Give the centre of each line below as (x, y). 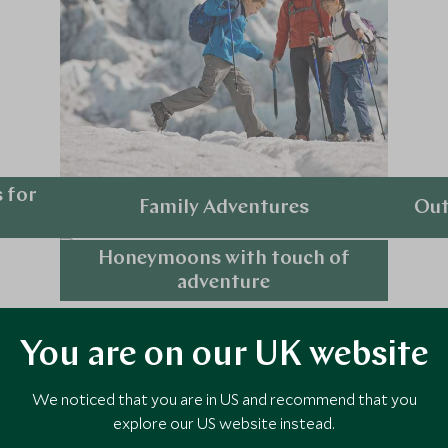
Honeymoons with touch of (223, 258)
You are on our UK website (224, 356)
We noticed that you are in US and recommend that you (224, 399)
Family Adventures (223, 207)
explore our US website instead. (224, 423)
